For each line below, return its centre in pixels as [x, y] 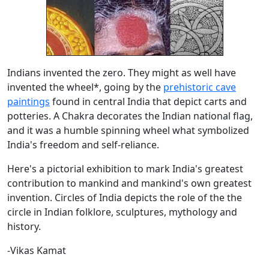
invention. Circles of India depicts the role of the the [125, 198]
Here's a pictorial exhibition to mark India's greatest [125, 169]
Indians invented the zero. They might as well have [122, 73]
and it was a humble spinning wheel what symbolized [128, 131]
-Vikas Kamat [37, 251]
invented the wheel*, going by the [85, 87]
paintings [29, 102]
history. [24, 227]
